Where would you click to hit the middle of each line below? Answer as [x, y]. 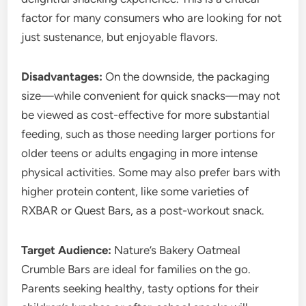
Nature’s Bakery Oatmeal [176, 250]
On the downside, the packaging [186, 76]
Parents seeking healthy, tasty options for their [140, 288]
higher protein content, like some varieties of [135, 191]
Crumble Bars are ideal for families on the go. [136, 269]
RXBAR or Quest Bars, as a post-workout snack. [143, 210]
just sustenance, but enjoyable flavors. [120, 37]
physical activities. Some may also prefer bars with [151, 172]
